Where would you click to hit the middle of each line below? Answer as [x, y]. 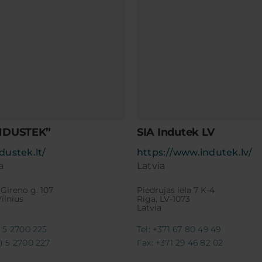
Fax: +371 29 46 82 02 [180, 243]
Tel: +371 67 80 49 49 [179, 230]
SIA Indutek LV [176, 132]
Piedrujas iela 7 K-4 [175, 190]
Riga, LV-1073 [163, 199]
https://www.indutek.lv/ [194, 153]
